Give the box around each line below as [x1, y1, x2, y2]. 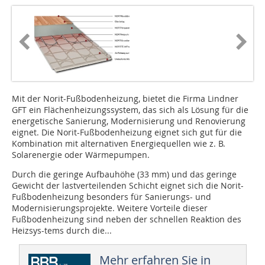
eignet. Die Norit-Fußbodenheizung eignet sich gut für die [12, 127, 242, 138]
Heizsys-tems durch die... [12, 225, 112, 237]
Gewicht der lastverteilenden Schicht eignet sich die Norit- [12, 180, 244, 192]
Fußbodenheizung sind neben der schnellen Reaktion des [12, 214, 241, 225]
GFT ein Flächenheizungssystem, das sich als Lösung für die [12, 104, 248, 116]
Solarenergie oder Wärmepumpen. [12, 149, 150, 161]
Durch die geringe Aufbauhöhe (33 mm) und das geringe [12, 169, 237, 180]
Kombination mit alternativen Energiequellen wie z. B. [12, 138, 225, 150]
